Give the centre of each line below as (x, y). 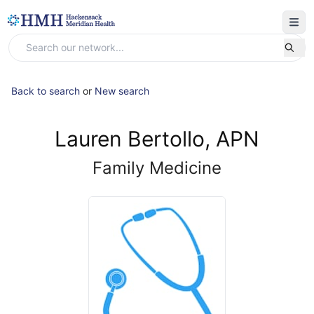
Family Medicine (157, 168)
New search (122, 91)
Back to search (46, 91)
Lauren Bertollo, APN (157, 139)
